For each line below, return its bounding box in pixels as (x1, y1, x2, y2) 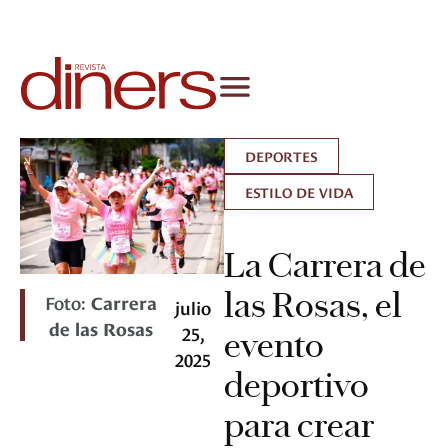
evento (224, 324, 324, 367)
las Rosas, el (224, 284, 402, 327)
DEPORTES (245, 146, 318, 166)
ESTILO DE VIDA (245, 182, 353, 202)
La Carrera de (224, 244, 426, 287)
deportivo (224, 364, 369, 407)
